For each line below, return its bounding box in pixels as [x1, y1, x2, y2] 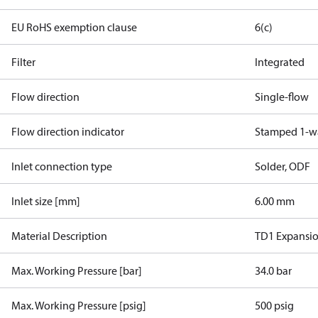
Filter [11, 55, 35, 69]
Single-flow [255, 89, 309, 104]
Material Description [11, 229, 107, 243]
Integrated [255, 55, 305, 69]
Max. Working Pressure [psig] [11, 298, 146, 312]
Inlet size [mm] [11, 194, 80, 208]
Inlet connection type [11, 159, 112, 173]
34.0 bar [255, 263, 292, 278]
